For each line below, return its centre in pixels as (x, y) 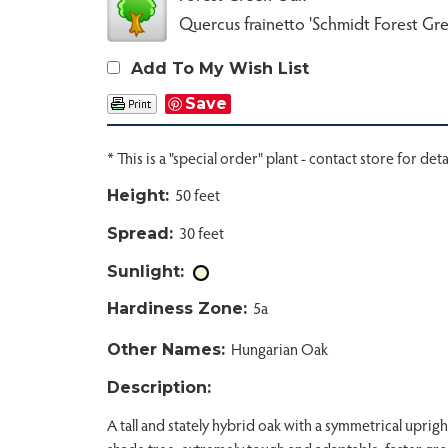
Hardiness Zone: (177, 309)
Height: (138, 195)
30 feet (198, 232)
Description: (159, 388)
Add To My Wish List (220, 69)
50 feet (194, 194)
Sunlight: (145, 271)
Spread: (140, 233)
